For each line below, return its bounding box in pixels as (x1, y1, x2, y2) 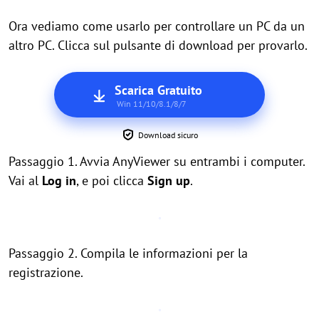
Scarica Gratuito (114, 82, 202, 98)
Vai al (9, 172, 42, 189)
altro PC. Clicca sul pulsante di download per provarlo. (9, 37, 308, 53)
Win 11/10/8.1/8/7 (116, 98, 187, 109)
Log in (42, 172, 76, 189)
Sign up (147, 172, 190, 189)
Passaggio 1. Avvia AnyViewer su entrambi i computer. (9, 153, 305, 169)
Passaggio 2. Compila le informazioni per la (9, 245, 248, 261)
